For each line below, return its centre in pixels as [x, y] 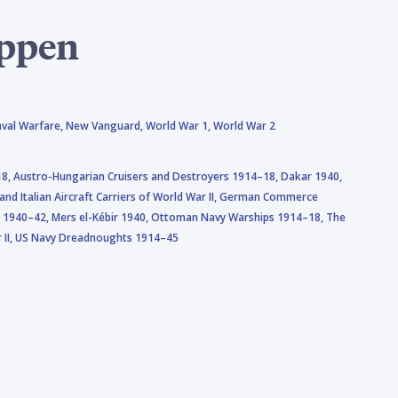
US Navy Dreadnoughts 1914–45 [97, 237]
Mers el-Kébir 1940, [101, 217]
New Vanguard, [106, 125]
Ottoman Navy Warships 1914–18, [239, 217]
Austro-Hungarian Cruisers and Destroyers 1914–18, [147, 176]
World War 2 [244, 125]
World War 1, [179, 125]
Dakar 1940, [311, 176]
